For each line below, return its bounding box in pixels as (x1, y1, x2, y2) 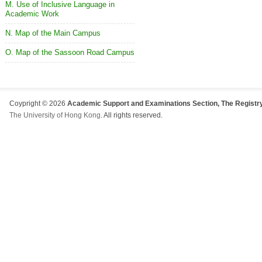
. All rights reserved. (101, 111, 163, 119)
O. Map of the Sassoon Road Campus (5, 48, 135, 57)
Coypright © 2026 (9, 99, 67, 108)
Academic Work (5, 9, 59, 18)
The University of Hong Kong (9, 111, 101, 119)
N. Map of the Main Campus (5, 29, 101, 37)
